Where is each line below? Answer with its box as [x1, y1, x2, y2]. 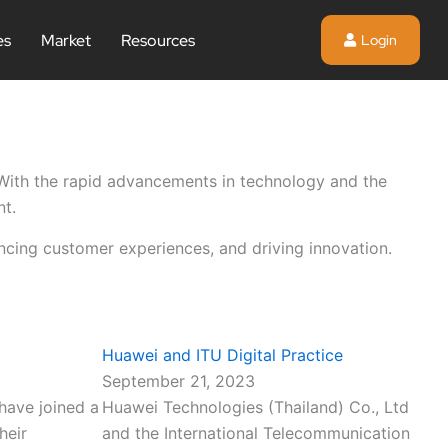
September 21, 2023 [102, 371, 255, 391]
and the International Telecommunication [102, 423, 410, 443]
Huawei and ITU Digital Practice [102, 345, 343, 365]
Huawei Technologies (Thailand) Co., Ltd [102, 397, 409, 417]
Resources [121, 29, 196, 51]
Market [41, 29, 92, 51]
